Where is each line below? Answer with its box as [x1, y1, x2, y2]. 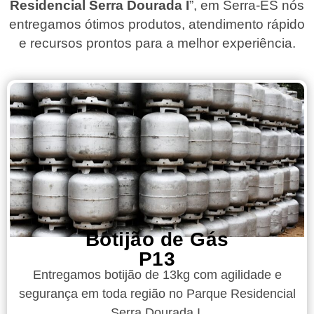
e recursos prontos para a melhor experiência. [18, 35, 296, 50]
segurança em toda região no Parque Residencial [18, 286, 296, 301]
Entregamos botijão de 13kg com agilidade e [32, 267, 282, 282]
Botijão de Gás [85, 228, 229, 250]
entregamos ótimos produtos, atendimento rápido [9, 16, 305, 32]
